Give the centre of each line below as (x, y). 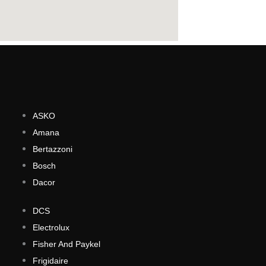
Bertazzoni (53, 149)
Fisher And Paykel (66, 244)
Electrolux (51, 227)
